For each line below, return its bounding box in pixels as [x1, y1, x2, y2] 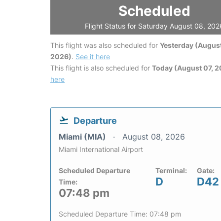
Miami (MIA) [59, 132, 108, 142]
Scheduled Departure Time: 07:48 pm [59, 210, 181, 218]
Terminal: [155, 166, 187, 175]
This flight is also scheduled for [50, 64, 152, 72]
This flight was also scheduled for [50, 41, 160, 49]
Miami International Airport [59, 145, 143, 153]
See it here [75, 52, 110, 61]
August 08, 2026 [122, 132, 185, 142]
